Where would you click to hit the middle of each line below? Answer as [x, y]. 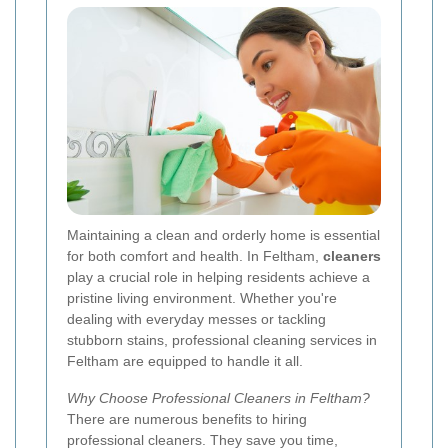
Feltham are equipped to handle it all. [185, 361]
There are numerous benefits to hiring [187, 419]
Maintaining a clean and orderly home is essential [223, 235]
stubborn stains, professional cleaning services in [222, 340]
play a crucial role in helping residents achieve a [218, 277]
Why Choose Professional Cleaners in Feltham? [218, 398]
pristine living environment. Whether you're [202, 298]
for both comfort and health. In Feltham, [195, 256]
